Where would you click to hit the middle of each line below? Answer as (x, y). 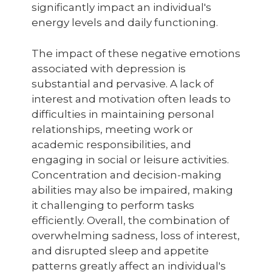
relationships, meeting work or (112, 129)
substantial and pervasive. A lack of (123, 84)
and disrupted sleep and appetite (120, 251)
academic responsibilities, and (111, 144)
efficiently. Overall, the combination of (131, 220)
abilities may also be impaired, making (132, 190)
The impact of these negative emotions (136, 53)
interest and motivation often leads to (131, 99)
